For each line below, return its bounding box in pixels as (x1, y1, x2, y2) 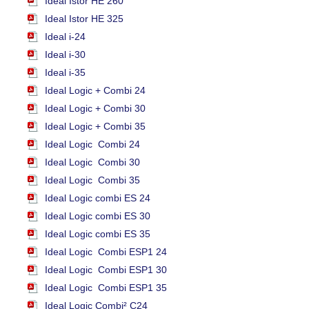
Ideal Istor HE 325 (45, 13, 123, 25)
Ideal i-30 (45, 49, 86, 61)
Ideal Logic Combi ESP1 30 (45, 264, 167, 276)
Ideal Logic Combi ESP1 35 (45, 282, 167, 294)
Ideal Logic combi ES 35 (45, 228, 150, 240)
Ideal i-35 (45, 67, 86, 79)
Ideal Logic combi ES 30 (45, 210, 150, 222)
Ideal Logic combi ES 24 (45, 192, 150, 204)
